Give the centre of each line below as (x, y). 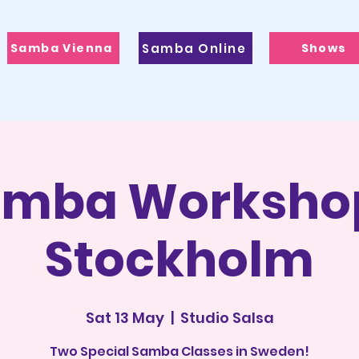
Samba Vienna (62, 48)
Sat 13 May (125, 318)
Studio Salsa (227, 318)
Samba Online (194, 48)
